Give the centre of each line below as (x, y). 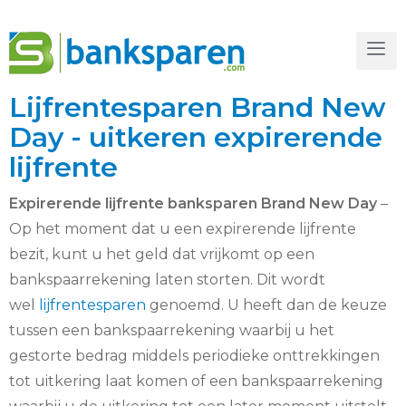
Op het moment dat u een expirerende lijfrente (183, 229)
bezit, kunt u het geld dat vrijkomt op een (162, 254)
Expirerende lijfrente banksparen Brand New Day (193, 203)
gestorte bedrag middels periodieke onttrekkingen (194, 356)
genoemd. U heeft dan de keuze (266, 305)
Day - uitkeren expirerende (196, 137)
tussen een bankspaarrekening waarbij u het (172, 330)
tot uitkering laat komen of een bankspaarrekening (196, 381)
